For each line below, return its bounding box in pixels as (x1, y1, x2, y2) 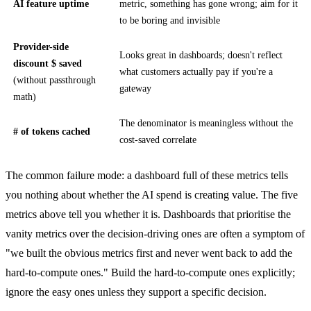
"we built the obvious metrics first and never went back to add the (6, 246, 292, 259)
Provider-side (12, 42, 69, 53)
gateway (119, 83, 151, 94)
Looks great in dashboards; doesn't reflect (119, 50, 283, 61)
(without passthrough (12, 75, 96, 86)
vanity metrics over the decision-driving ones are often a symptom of (6, 227, 305, 239)
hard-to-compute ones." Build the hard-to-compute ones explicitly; (6, 266, 295, 278)
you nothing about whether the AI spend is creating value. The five (6, 188, 298, 201)
